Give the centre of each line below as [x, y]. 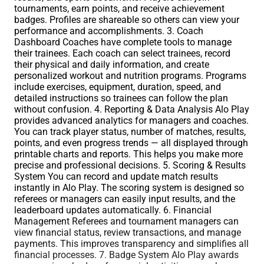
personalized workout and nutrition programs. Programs [130, 75]
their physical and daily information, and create [112, 64]
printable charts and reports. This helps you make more [128, 154]
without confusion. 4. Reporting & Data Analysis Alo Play [132, 109]
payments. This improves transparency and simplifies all [131, 243]
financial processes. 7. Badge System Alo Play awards [126, 255]
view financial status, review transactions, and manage [128, 232]
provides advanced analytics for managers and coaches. [131, 120]
